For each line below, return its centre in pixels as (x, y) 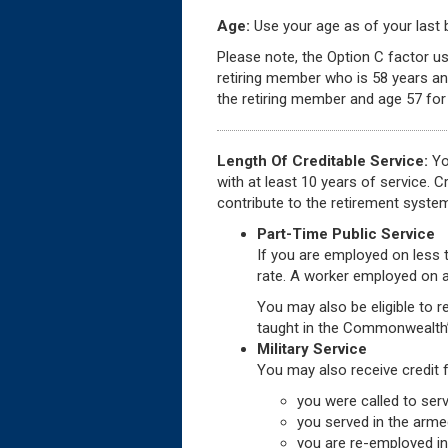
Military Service (312, 348)
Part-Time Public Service (346, 233)
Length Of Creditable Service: (322, 160)
